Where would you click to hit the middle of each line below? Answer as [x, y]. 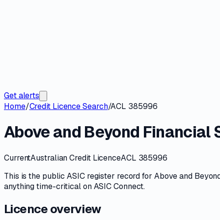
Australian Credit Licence [76, 158]
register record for [119, 176]
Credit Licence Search [69, 106]
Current [17, 158]
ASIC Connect [119, 186]
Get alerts [22, 96]
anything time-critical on [49, 186]
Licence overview [53, 209]
